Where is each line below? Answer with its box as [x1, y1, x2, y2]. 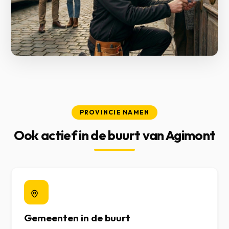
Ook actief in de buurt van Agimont [13, 127, 216, 144]
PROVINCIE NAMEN [79, 108, 150, 116]
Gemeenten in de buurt [24, 212, 131, 224]
